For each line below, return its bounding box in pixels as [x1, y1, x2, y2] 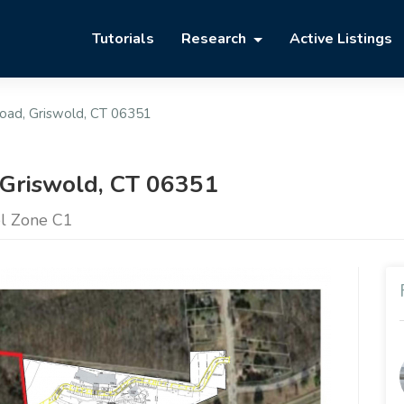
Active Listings [289, 29, 392, 50]
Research [181, 29, 251, 50]
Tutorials [92, 29, 155, 50]
